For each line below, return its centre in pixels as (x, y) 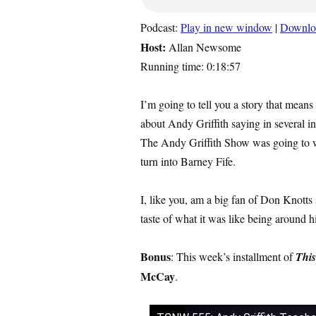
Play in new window (226, 27)
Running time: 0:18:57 (190, 66)
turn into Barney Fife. (188, 161)
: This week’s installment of (233, 256)
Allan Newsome (203, 47)
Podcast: (160, 27)
